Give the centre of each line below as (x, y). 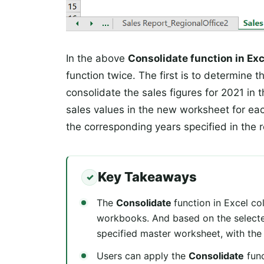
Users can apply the (143, 255)
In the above (97, 58)
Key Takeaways (147, 177)
